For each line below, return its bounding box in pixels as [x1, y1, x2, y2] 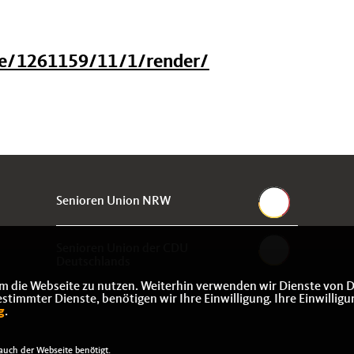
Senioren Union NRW [55, 195, 171, 208]
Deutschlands [55, 256, 130, 269]
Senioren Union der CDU [55, 243, 188, 255]
